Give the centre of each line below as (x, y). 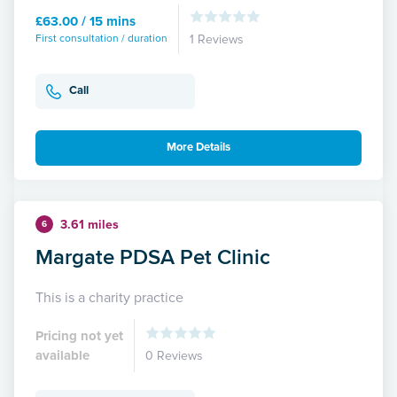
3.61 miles (90, 224)
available (62, 355)
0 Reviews (174, 355)
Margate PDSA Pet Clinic (153, 256)
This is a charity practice (109, 297)
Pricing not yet (79, 335)
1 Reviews (217, 39)
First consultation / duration (101, 38)
